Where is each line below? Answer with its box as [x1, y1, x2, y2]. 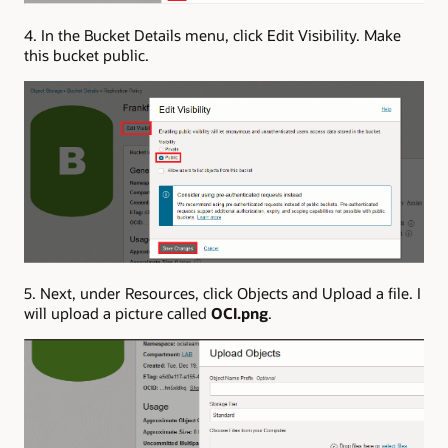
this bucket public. [24, 44, 149, 65]
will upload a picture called [24, 302, 211, 323]
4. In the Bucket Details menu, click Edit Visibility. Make [24, 24, 401, 45]
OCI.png [211, 302, 268, 323]
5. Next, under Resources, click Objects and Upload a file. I [24, 282, 421, 303]
